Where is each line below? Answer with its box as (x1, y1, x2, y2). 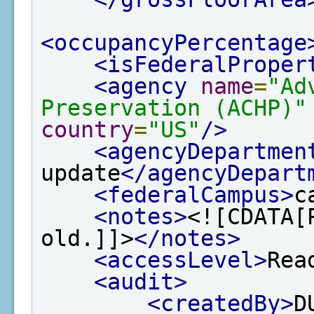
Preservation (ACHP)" (41, 95, 307, 121)
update (41, 161, 121, 186)
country (41, 117, 134, 142)
